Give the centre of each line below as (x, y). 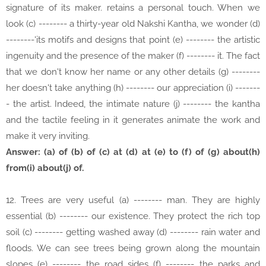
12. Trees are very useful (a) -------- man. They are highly (133, 200)
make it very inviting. (48, 136)
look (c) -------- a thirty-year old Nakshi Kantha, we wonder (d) (133, 24)
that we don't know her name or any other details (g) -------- (133, 72)
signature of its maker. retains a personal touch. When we (133, 8)
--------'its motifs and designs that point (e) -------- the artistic (133, 40)
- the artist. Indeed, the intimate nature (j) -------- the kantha (133, 104)
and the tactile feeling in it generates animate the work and (133, 120)
